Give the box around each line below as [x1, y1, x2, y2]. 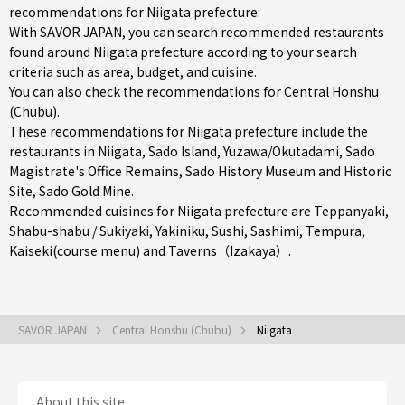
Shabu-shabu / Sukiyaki [9, 221, 149, 240]
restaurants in [9, 142, 98, 160]
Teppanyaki [314, 202, 385, 220]
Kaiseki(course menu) [9, 241, 140, 259]
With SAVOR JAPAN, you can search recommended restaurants [9, 23, 384, 41]
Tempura [306, 221, 362, 240]
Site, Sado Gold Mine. [9, 182, 134, 200]
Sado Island [148, 142, 217, 160]
